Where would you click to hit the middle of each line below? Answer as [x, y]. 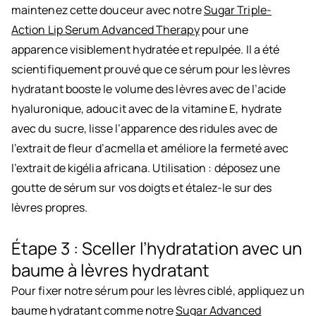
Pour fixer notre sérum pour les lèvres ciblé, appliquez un [158, 291]
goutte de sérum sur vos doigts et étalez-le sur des [142, 188]
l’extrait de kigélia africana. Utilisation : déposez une [146, 168]
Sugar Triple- [237, 10]
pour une [224, 30]
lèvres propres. [50, 208]
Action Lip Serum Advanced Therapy [105, 30]
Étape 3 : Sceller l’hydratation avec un [157, 248]
